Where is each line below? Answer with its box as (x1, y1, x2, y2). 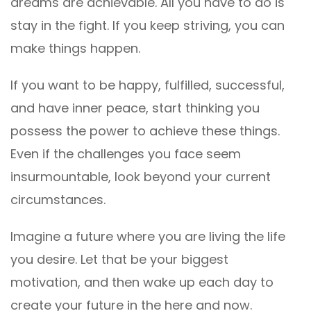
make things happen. (10, 39, 140, 57)
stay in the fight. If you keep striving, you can (10, 16, 285, 34)
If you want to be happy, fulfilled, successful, (10, 76, 285, 94)
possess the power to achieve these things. (10, 121, 280, 140)
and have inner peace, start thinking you (10, 99, 260, 117)
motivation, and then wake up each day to (10, 273, 274, 291)
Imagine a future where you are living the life (10, 227, 285, 245)
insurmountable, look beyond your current (10, 167, 271, 185)
